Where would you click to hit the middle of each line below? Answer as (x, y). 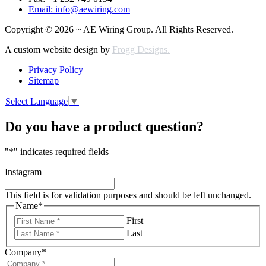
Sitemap (44, 80)
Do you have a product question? (104, 127)
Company (23, 252)
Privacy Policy (56, 69)
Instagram (23, 172)
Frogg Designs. (141, 49)
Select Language (37, 102)
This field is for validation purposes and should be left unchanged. (128, 195)
